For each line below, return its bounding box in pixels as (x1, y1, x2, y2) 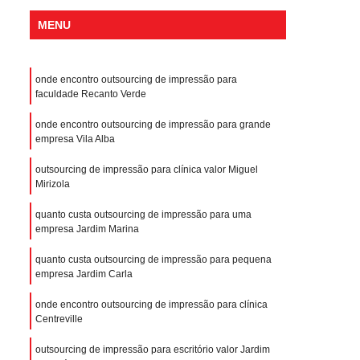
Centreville (35, 313, 83, 325)
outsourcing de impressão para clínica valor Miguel (35, 163, 258, 175)
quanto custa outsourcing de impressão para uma (35, 208, 252, 220)
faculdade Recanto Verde (35, 88, 146, 100)
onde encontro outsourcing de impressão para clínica (35, 298, 268, 310)
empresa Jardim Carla (35, 268, 133, 280)
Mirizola (35, 178, 70, 190)
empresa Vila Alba (35, 133, 115, 145)
